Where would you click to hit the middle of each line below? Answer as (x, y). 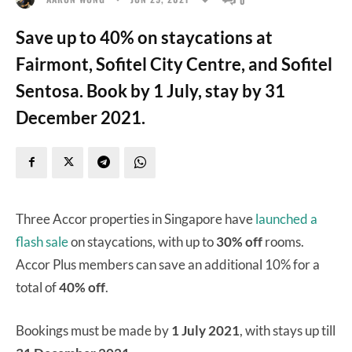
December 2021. (81, 117)
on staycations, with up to (142, 241)
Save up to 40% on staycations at (144, 37)
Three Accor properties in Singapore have (136, 218)
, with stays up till (288, 330)
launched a (286, 218)
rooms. (283, 241)
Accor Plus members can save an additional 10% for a (168, 264)
